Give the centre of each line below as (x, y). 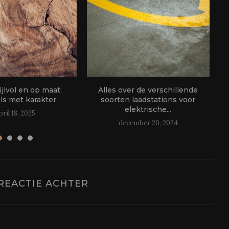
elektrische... (148, 110)
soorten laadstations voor (148, 100)
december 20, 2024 (148, 123)
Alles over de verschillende (148, 90)
